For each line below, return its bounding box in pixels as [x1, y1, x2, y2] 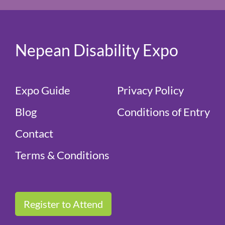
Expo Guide [15, 83, 70, 97]
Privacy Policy [117, 83, 184, 97]
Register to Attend [24, 197, 103, 210]
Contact [15, 126, 53, 140]
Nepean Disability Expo [15, 40, 178, 60]
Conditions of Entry [117, 104, 210, 119]
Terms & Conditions [15, 148, 109, 162]
